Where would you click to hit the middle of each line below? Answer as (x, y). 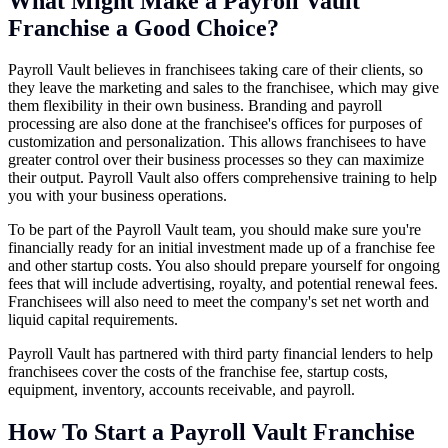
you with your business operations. (119, 196)
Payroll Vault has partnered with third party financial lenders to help (220, 354)
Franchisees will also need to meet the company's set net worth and (218, 302)
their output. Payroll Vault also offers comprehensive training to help (222, 178)
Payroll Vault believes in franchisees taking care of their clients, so (215, 70)
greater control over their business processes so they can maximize (216, 160)
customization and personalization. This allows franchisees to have (217, 142)
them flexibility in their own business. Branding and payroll (195, 106)
